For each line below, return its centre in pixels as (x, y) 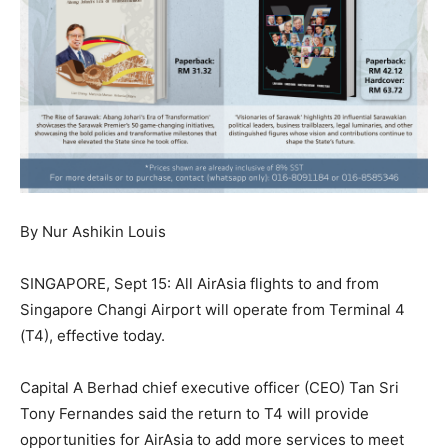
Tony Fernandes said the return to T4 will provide (194, 414)
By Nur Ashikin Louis (93, 232)
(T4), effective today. (92, 336)
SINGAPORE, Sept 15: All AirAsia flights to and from (199, 284)
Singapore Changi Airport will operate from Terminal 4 (212, 310)
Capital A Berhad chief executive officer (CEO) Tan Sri (209, 388)
